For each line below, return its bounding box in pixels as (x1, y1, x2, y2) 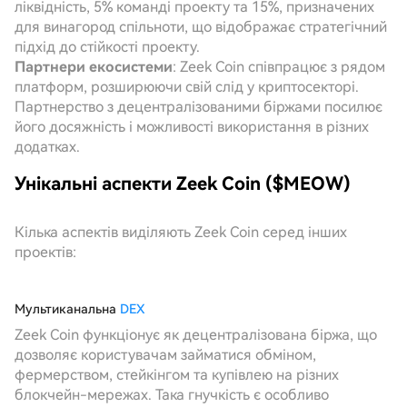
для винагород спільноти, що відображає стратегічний (15, 18, 387, 35)
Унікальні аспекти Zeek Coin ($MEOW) (15, 173, 351, 194)
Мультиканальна (15, 302, 120, 316)
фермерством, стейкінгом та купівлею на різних (15, 366, 339, 383)
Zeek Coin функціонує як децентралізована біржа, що (15, 326, 377, 343)
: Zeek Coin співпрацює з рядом (173, 58, 385, 75)
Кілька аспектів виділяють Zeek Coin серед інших (15, 223, 347, 241)
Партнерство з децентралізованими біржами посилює (15, 98, 382, 115)
